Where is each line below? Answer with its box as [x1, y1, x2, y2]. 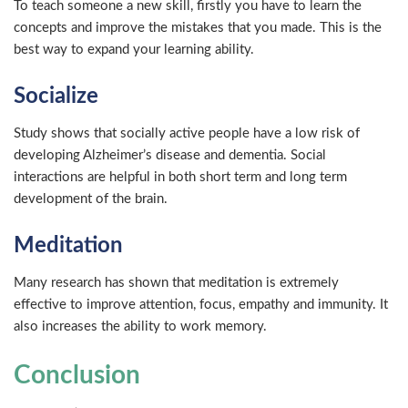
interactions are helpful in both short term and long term [14, 169, 347, 184]
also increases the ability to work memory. [14, 319, 267, 333]
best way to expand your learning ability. [14, 42, 254, 56]
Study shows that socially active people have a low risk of [14, 126, 360, 140]
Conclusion [14, 362, 140, 388]
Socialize [14, 85, 98, 107]
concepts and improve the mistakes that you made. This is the [14, 20, 382, 35]
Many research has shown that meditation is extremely [14, 275, 339, 290]
